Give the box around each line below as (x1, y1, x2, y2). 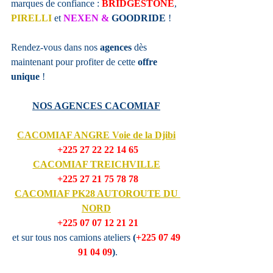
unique (11, 71, 40, 82)
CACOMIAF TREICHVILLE (32, 159, 160, 170)
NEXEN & (63, 13, 112, 24)
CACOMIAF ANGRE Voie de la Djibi (17, 130, 175, 141)
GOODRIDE (112, 13, 166, 24)
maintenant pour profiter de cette (11, 57, 138, 68)
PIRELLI (11, 13, 52, 24)
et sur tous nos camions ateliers (12, 232, 133, 243)
